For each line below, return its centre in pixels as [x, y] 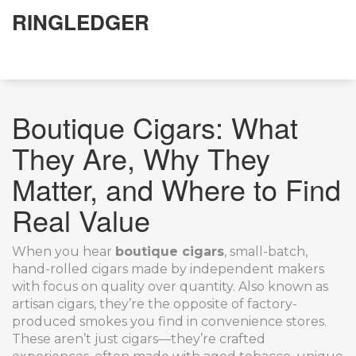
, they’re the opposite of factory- [195, 304]
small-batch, [269, 252]
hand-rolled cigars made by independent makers [168, 269]
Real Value [81, 220]
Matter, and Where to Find [176, 189]
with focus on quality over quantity [122, 286]
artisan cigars [53, 304]
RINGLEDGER [81, 22]
